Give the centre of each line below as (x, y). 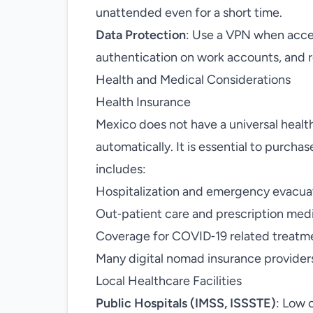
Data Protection (141, 35)
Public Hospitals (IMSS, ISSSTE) (186, 303)
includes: (121, 169)
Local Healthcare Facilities (169, 281)
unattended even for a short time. (189, 13)
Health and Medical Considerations (193, 80)
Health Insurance (143, 102)
